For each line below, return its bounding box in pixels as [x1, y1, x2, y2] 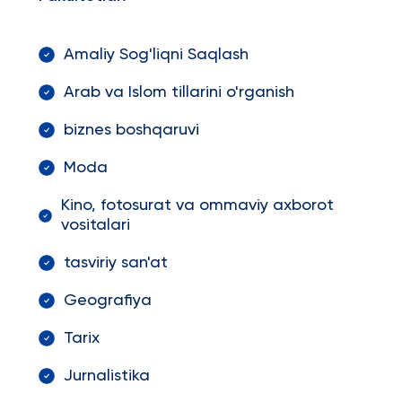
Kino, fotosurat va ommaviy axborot [61, 197, 335, 214]
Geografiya [63, 293, 152, 309]
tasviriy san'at [63, 255, 168, 271]
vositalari [61, 217, 131, 233]
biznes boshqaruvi [63, 122, 199, 138]
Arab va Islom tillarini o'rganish [63, 84, 294, 100]
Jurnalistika [63, 368, 150, 384]
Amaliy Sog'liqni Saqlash [63, 47, 249, 63]
